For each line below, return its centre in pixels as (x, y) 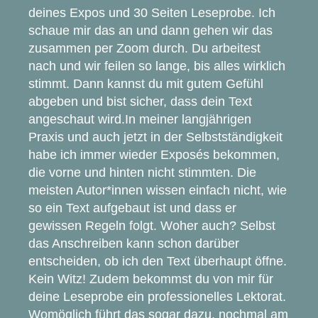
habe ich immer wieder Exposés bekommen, (154, 154)
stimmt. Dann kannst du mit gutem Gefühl (146, 83)
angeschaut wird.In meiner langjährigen (140, 119)
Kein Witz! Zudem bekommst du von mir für (151, 279)
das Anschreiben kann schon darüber (134, 243)
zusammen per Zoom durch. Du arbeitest (144, 48)
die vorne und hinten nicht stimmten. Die (142, 172)
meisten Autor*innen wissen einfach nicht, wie (158, 190)
